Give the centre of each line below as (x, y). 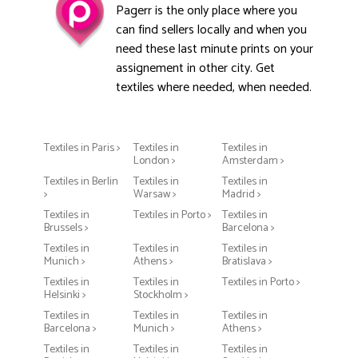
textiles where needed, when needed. (214, 88)
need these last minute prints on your (215, 49)
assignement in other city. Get (195, 68)
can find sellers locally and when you (211, 30)
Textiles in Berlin (81, 182)
